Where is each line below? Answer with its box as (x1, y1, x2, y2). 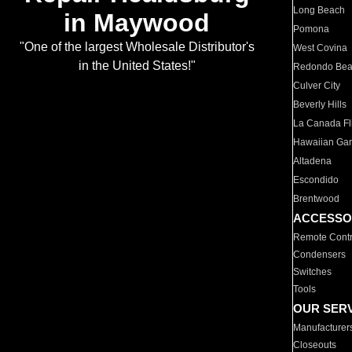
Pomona (293, 24, 330, 35)
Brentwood (293, 193, 340, 204)
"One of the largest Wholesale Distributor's (19, 40, 255, 54)
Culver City (293, 80, 341, 91)
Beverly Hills (293, 99, 347, 110)
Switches (293, 266, 332, 277)
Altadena (293, 156, 332, 167)
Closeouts (293, 339, 337, 350)
